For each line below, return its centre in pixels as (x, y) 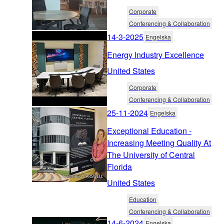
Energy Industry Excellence (155, 54)
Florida (119, 166)
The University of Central (151, 154)
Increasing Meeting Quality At (159, 142)
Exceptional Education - (149, 130)
